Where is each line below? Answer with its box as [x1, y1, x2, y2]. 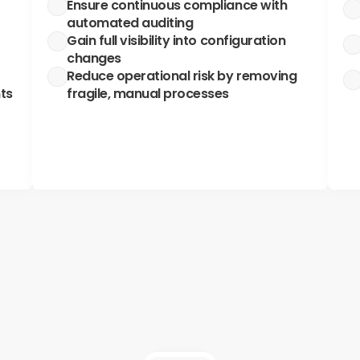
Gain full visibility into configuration [67, 31, 286, 50]
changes [67, 49, 121, 67]
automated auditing [67, 14, 194, 32]
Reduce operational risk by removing [67, 67, 297, 85]
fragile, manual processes [67, 84, 230, 103]
